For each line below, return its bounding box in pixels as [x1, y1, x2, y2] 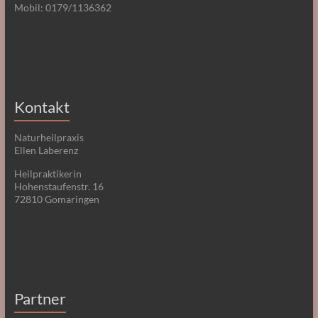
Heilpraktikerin [13, 167, 82, 180]
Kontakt [13, 97, 70, 116]
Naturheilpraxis [13, 131, 84, 143]
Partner [13, 288, 66, 308]
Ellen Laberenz [13, 143, 78, 156]
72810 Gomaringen [13, 192, 99, 205]
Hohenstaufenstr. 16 [13, 180, 104, 192]
